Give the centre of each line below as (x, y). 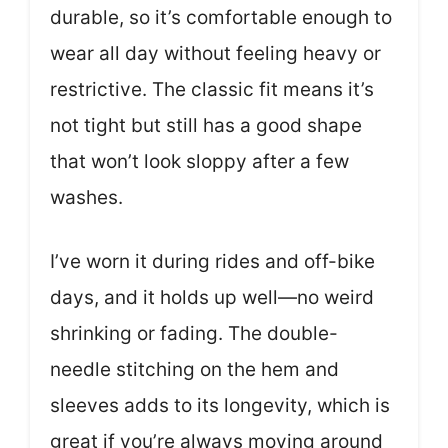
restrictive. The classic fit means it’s (212, 89)
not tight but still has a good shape (206, 125)
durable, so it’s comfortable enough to (221, 17)
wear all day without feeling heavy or (215, 53)
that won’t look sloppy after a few (199, 161)
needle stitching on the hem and (194, 369)
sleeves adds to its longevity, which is (220, 405)
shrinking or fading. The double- (194, 333)
